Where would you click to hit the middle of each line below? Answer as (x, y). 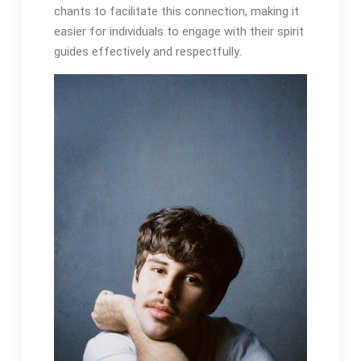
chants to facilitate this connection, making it (176, 12)
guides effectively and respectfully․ (147, 52)
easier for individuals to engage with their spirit (178, 32)
